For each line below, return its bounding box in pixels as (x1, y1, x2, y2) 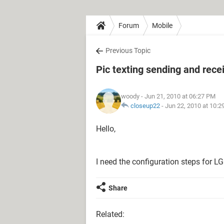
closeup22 (130, 102, 160, 109)
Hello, (96, 124, 115, 133)
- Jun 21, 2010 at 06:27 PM (139, 92, 215, 100)
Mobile (152, 21, 172, 29)
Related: (96, 209, 124, 219)
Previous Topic (105, 46, 150, 54)
